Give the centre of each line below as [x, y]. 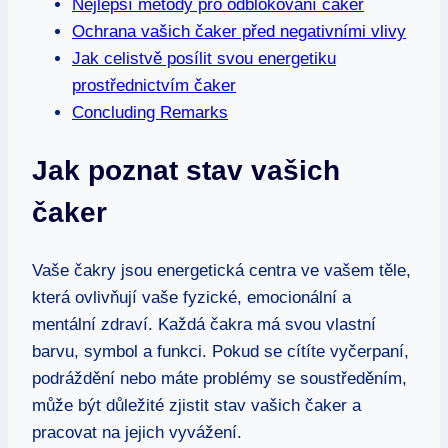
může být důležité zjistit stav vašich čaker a [196, 405]
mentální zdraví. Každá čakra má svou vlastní [204, 324]
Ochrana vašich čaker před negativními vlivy [239, 32]
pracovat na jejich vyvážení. [137, 432]
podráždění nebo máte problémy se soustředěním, [219, 378]
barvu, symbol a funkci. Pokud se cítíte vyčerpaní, [220, 351]
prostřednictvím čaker [154, 86]
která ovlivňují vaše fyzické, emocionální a [191, 297]
